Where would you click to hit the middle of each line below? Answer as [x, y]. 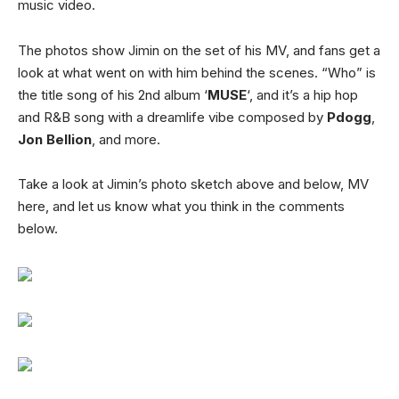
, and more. [126, 139]
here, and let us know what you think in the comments [181, 206]
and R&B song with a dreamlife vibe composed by [172, 117]
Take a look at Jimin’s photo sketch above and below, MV [193, 184]
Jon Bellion [55, 139]
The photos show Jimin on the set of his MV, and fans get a [199, 50]
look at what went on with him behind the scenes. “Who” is [197, 72]
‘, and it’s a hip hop [302, 94]
